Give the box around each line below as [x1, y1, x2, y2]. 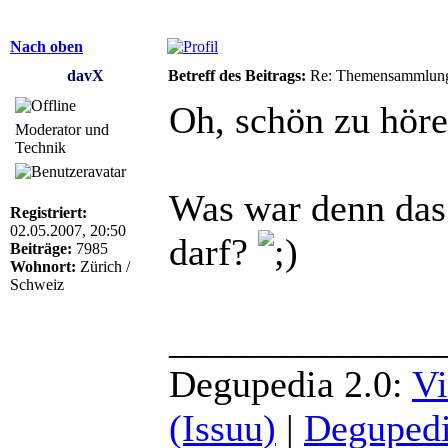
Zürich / [76, 257, 130, 275]
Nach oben [10, 37, 83, 55]
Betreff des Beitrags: [168, 66, 306, 84]
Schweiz [10, 275, 64, 293]
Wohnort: [10, 257, 76, 275]
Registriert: [10, 203, 87, 221]
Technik [15, 138, 66, 156]
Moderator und [15, 120, 109, 138]
